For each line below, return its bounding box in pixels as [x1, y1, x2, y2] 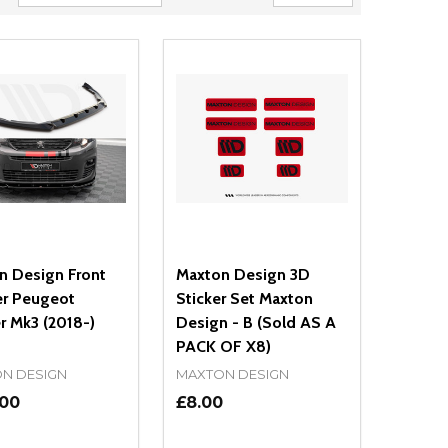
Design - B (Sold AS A [175, 313, 336, 333]
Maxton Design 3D [175, 265, 310, 285]
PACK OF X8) [175, 337, 271, 357]
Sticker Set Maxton [175, 289, 313, 309]
